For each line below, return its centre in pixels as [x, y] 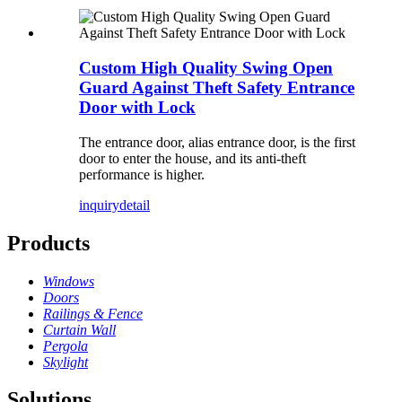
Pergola [66, 345]
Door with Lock [137, 107]
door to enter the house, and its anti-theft [192, 158]
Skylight [66, 362]
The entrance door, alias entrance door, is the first [217, 142]
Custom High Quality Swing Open [206, 67]
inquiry [99, 205]
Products [48, 243]
